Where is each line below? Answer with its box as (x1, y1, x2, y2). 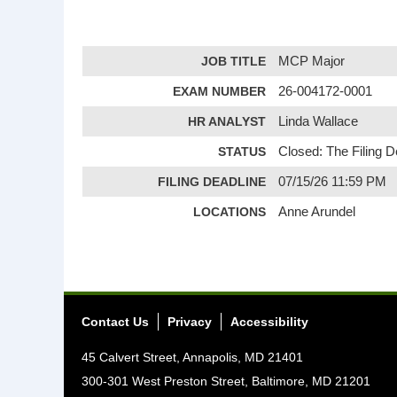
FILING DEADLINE (158, 175, 266, 189)
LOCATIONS (193, 205, 266, 219)
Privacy (167, 315, 212, 329)
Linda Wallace (278, 114, 359, 128)
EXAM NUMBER (173, 84, 266, 98)
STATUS (218, 144, 266, 159)
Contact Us (82, 315, 149, 329)
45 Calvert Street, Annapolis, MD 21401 (82, 350, 303, 364)
